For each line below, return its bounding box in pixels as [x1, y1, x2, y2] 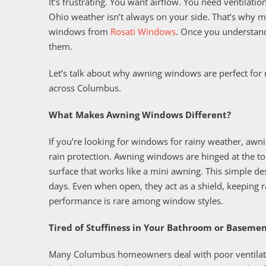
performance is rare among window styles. [49, 194, 223, 207]
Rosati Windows [110, 25, 176, 37]
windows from [49, 25, 110, 37]
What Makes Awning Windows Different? [49, 108, 231, 121]
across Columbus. [49, 81, 121, 94]
